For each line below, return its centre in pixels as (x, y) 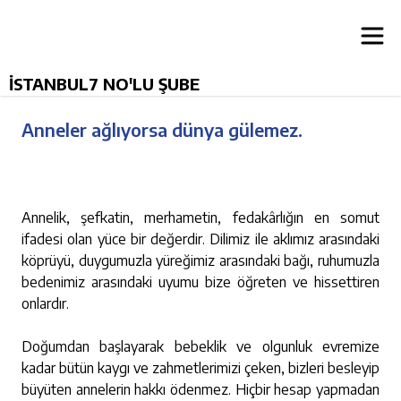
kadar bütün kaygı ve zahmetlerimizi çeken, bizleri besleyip (200, 368)
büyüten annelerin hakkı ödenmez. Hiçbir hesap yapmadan (200, 389)
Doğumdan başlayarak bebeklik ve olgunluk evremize (200, 346)
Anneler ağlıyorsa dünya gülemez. (162, 129)
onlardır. (47, 303)
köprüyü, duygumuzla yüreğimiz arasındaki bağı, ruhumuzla (200, 260)
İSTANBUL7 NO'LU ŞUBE (104, 84)
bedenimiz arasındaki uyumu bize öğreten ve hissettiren (200, 282)
